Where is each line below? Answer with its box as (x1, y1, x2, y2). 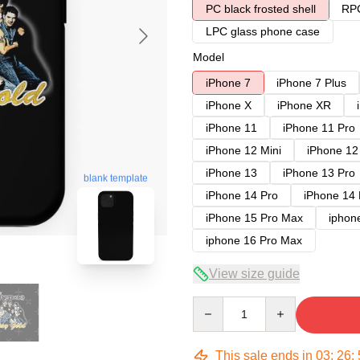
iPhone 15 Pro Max (206, 211, 303, 224)
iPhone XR (277, 99, 331, 112)
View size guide (209, 267, 300, 280)
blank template (84, 172, 148, 184)
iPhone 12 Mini (206, 144, 281, 157)
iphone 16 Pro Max (206, 234, 302, 247)
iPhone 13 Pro (283, 166, 355, 179)
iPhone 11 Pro (283, 121, 355, 134)
